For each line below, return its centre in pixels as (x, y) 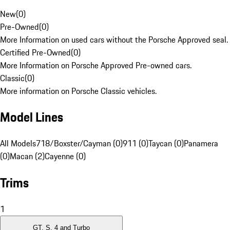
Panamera (201, 143)
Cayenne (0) (65, 156)
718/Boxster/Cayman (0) (79, 143)
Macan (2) (27, 156)
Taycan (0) (166, 143)
